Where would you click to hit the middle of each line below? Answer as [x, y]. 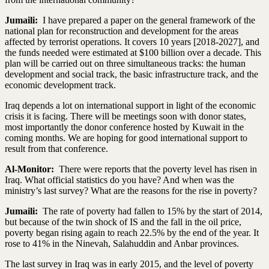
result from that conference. [56, 148]
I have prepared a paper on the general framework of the [148, 20]
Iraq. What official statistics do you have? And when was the [119, 180]
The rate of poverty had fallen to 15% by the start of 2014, [151, 211]
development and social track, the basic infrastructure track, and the [131, 74]
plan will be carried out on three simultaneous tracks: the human [125, 63]
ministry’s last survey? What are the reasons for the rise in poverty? [131, 190]
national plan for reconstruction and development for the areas [122, 31]
